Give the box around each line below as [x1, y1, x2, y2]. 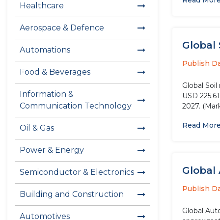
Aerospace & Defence [20, 23, 104, 32]
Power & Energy [20, 145, 84, 155]
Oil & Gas [20, 123, 54, 133]
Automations [20, 45, 70, 55]
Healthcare [20, 1, 64, 10]
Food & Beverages [20, 67, 90, 77]
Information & [20, 89, 74, 99]
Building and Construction [20, 190, 124, 199]
